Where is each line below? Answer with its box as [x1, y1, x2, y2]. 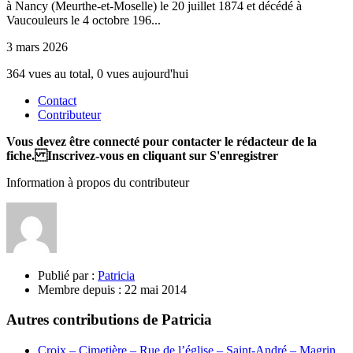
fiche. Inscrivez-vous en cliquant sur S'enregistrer [6, 148, 278, 162]
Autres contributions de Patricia [6, 311, 212, 329]
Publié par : [38, 268, 95, 282]
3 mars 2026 [6, 39, 68, 54]
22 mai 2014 [121, 282, 187, 296]
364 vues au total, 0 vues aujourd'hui [6, 66, 188, 80]
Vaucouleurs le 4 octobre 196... [6, 13, 161, 27]
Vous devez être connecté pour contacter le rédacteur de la [6, 134, 317, 148]
